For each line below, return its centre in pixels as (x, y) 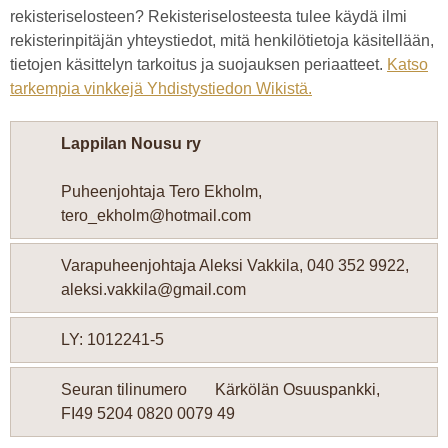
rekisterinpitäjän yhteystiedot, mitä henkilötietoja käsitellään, (222, 40)
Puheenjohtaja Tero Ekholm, (161, 191)
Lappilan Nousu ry (131, 143)
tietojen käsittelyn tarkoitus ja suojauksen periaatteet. (198, 64)
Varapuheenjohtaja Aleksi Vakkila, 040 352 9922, (235, 265)
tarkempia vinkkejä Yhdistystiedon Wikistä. (161, 88)
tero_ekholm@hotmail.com (156, 215)
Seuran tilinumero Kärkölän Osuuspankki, (232, 389)
